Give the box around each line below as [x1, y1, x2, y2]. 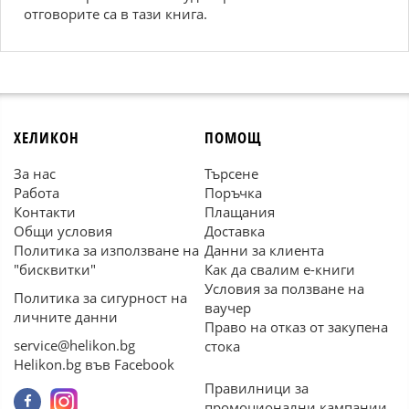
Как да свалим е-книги [204, 260, 355, 278]
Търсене [204, 164, 258, 183]
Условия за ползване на [204, 279, 364, 298]
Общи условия [14, 222, 112, 240]
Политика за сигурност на [14, 288, 187, 307]
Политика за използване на [14, 241, 199, 259]
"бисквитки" [14, 260, 96, 278]
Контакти [14, 203, 76, 221]
